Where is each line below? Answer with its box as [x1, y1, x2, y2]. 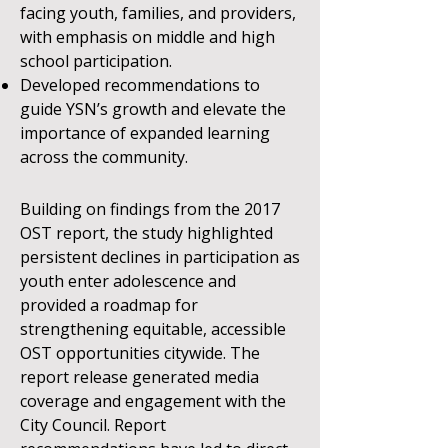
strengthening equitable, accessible [20, 318, 286, 340]
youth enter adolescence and [20, 270, 236, 292]
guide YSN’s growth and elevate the [20, 98, 286, 120]
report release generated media [20, 366, 259, 388]
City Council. [20, 414, 114, 436]
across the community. [20, 146, 188, 168]
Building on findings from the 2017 [20, 198, 280, 220]
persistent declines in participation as [20, 246, 300, 268]
